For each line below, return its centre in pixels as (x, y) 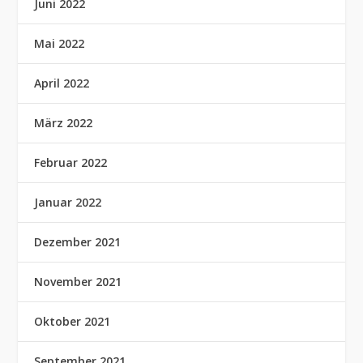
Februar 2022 (71, 162)
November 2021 (78, 281)
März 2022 (64, 122)
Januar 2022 (68, 202)
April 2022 (62, 83)
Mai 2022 (60, 43)
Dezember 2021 (78, 241)
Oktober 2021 (73, 321)
